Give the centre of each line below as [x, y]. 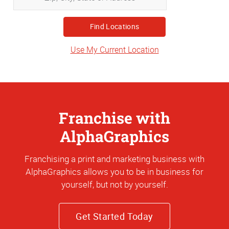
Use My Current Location [114, 49]
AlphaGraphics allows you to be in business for [114, 171]
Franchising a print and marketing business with [114, 158]
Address [129, 39]
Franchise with [114, 118]
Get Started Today [114, 216]
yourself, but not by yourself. [114, 184]
